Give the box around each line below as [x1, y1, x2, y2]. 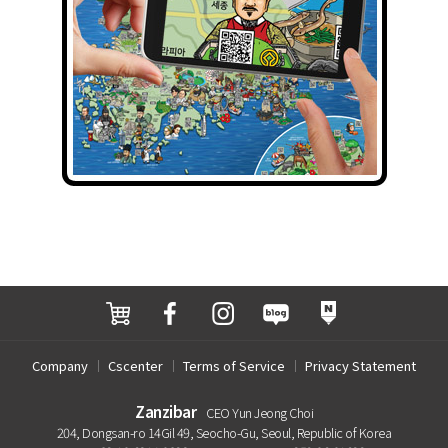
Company [32, 356, 88, 376]
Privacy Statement [305, 356, 416, 376]
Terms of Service [183, 356, 285, 376]
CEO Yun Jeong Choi [206, 403, 313, 423]
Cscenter [108, 356, 163, 376]
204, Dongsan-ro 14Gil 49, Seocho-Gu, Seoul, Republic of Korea [56, 423, 392, 443]
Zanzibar [135, 401, 196, 423]
